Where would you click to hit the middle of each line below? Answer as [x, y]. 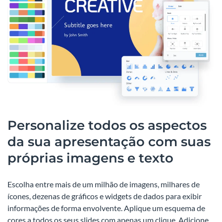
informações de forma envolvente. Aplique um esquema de [106, 208]
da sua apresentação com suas [109, 141]
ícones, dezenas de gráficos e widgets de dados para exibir [105, 196]
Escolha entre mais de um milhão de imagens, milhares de [104, 184]
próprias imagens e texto [90, 158]
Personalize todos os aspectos [107, 125]
